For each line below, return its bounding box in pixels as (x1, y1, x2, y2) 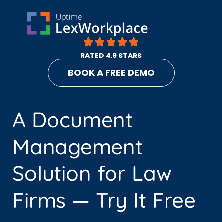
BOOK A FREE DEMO (67, 66, 155, 79)
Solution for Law (12, 160, 172, 186)
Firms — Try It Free (12, 187, 196, 213)
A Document (12, 107, 133, 133)
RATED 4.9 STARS (80, 51, 142, 60)
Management (12, 133, 143, 160)
